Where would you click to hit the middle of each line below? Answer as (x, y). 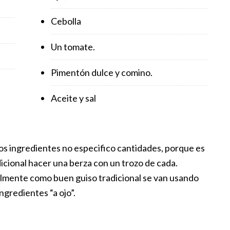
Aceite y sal (73, 98)
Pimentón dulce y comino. (102, 72)
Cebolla (66, 21)
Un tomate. (73, 46)
